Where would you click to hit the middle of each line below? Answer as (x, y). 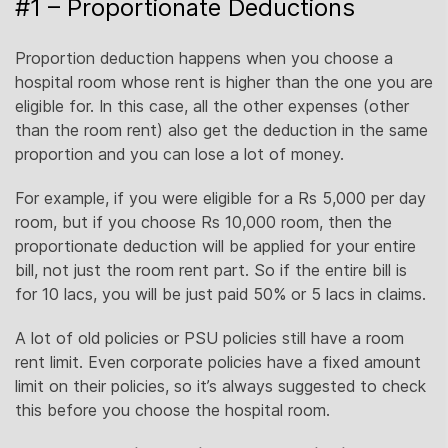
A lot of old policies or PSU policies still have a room (209, 338)
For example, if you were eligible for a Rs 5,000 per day (220, 198)
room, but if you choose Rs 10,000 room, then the (203, 222)
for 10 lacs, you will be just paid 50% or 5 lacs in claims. (220, 294)
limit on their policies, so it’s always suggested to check (220, 386)
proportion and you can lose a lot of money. (179, 154)
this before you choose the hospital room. (172, 410)
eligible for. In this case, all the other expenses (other (212, 106)
